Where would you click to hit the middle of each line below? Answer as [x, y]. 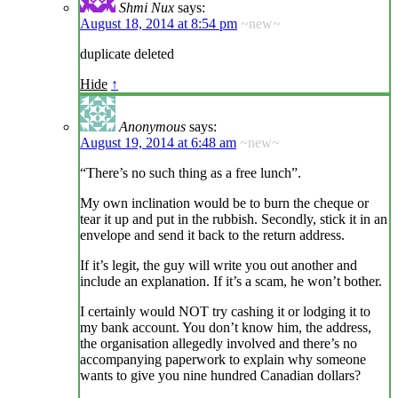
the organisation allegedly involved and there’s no [219, 344]
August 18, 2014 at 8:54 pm [159, 24]
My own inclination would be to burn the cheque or [224, 203]
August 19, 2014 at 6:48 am [158, 143]
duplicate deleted [127, 54]
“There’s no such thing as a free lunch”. [191, 173]
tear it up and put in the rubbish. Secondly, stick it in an [234, 219]
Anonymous [152, 127]
